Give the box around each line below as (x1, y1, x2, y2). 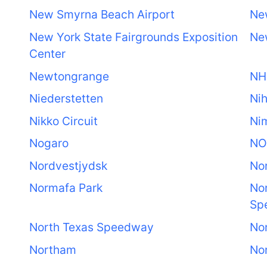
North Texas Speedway (29, 220, 154, 235)
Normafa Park (29, 181, 103, 195)
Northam (29, 242, 76, 257)
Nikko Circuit (29, 113, 98, 128)
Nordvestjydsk (29, 158, 107, 173)
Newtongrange (29, 69, 109, 83)
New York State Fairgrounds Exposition (29, 29, 238, 44)
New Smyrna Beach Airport (29, 7, 175, 22)
